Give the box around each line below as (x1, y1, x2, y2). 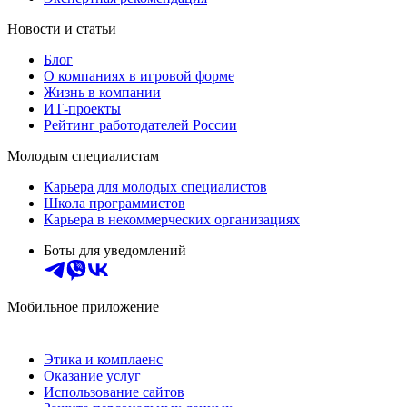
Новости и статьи (7, 21, 116, 37)
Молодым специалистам (7, 148, 159, 164)
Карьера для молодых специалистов (44, 179, 267, 195)
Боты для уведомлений (44, 243, 186, 259)
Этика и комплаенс (44, 352, 163, 368)
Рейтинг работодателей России (44, 117, 237, 134)
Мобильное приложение (7, 299, 159, 315)
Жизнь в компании (44, 84, 161, 101)
